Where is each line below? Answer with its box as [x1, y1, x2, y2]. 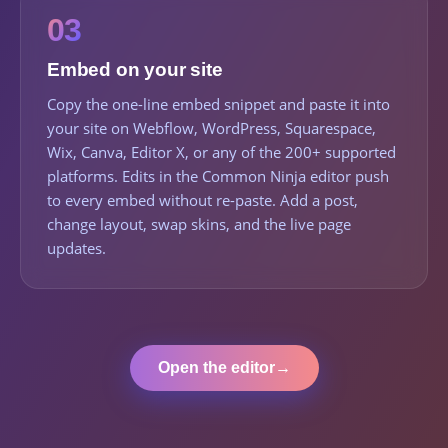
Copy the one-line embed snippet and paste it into [47, 94, 390, 114]
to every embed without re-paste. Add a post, [47, 190, 358, 210]
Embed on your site [47, 59, 223, 80]
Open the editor [157, 359, 275, 376]
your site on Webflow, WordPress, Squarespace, [47, 118, 376, 138]
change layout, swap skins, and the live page [47, 214, 351, 234]
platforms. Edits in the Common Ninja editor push [47, 166, 389, 186]
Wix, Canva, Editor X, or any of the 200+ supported [47, 142, 396, 162]
